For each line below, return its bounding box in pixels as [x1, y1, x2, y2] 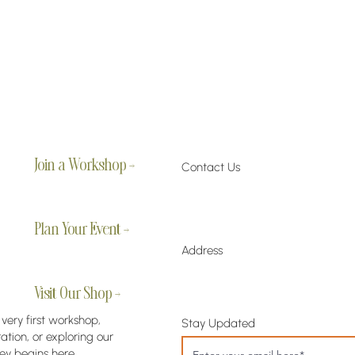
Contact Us [181, 159, 240, 174]
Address [181, 242, 223, 258]
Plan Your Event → [34, 222, 129, 239]
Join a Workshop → [34, 158, 135, 174]
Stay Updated [181, 315, 255, 330]
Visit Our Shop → [34, 286, 120, 303]
